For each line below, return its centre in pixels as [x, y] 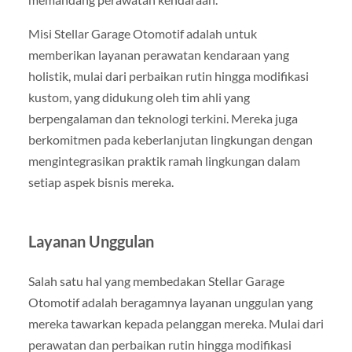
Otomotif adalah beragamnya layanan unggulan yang [170, 302]
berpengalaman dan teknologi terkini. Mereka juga [163, 119]
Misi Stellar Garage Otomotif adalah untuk [142, 34]
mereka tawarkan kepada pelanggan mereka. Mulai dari [176, 324]
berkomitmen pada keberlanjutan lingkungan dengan [170, 140]
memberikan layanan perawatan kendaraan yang [158, 55]
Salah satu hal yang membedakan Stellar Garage [156, 281]
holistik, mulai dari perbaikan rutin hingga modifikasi [168, 76]
